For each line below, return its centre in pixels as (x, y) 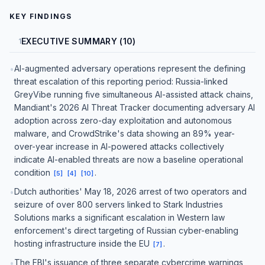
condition (33, 172)
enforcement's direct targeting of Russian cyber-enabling (126, 230)
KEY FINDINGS (41, 16)
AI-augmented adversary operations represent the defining (130, 68)
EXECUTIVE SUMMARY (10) (79, 41)
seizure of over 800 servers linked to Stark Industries (119, 204)
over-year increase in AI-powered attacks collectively (119, 146)
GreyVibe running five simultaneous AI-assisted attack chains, (134, 94)
